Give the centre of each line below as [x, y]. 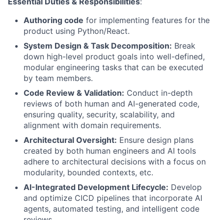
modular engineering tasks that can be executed [113, 67]
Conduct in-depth [158, 93]
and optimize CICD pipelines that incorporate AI [113, 198]
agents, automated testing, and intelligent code [111, 209]
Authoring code [54, 20]
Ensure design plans [155, 140]
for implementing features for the [147, 20]
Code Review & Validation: [74, 93]
